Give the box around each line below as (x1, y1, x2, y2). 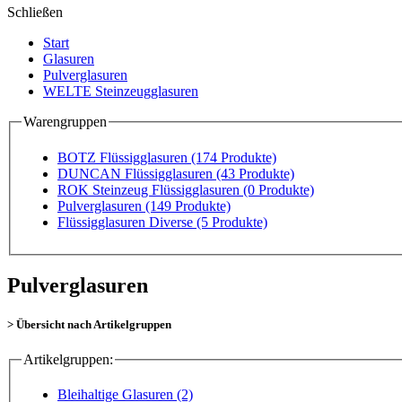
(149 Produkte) (145, 197, 231, 214)
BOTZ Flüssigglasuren (57, 149, 191, 165)
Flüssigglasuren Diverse (57, 214, 197, 230)
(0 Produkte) (243, 181, 314, 197)
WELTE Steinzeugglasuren (43, 83, 198, 99)
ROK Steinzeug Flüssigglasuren (57, 181, 243, 197)
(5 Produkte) (197, 214, 267, 230)
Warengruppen (23, 114, 107, 129)
